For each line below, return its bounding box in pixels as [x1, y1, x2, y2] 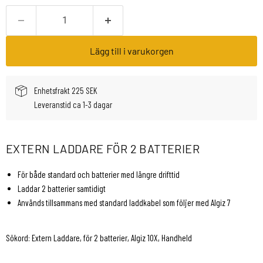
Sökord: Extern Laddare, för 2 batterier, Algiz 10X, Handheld [6, 232, 192, 244]
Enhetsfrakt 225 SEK [34, 85, 97, 96]
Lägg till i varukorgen [89, 45, 174, 57]
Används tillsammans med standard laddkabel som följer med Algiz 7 [18, 197, 230, 208]
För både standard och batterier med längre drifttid [18, 169, 180, 180]
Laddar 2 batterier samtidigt [18, 183, 106, 194]
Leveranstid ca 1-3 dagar [34, 99, 112, 110]
